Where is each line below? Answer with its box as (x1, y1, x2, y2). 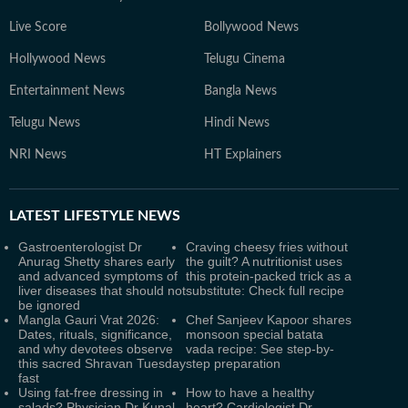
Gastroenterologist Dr (18, 240, 142, 254)
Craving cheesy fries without (186, 240, 348, 254)
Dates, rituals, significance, (18, 327, 172, 342)
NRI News (9, 148, 66, 161)
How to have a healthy (186, 385, 314, 400)
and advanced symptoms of (18, 269, 178, 283)
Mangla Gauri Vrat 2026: (18, 312, 159, 327)
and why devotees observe (18, 342, 173, 356)
